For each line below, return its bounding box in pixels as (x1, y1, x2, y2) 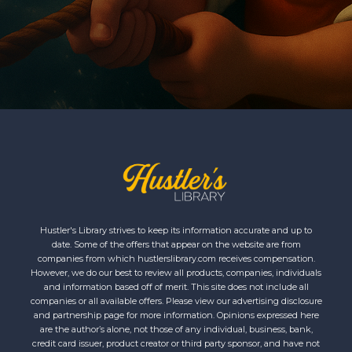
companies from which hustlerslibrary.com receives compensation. (37, 252, 315, 264)
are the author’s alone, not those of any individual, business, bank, (39, 323, 313, 335)
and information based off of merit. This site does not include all (43, 280, 309, 292)
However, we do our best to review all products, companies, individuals (31, 266, 321, 278)
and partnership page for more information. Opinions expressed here (33, 309, 319, 321)
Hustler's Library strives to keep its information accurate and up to (40, 224, 312, 236)
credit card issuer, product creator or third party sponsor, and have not (32, 337, 320, 349)
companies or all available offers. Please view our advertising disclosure (30, 295, 322, 306)
